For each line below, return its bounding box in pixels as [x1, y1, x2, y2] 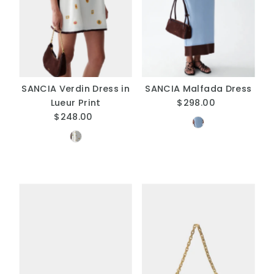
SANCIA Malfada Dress [145, 83, 252, 95]
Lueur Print [50, 97, 101, 109]
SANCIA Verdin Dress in [21, 83, 130, 95]
